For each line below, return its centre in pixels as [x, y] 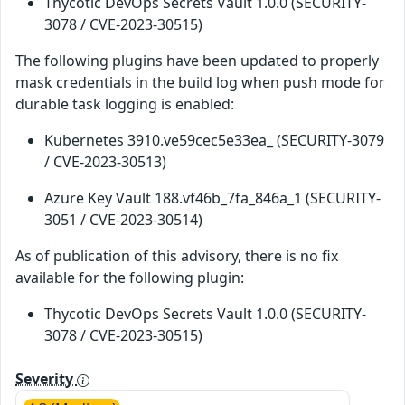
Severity [46, 379]
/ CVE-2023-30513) [105, 162]
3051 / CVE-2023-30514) [123, 220]
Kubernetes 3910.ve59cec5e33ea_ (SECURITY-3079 [214, 141]
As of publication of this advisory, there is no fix [177, 256]
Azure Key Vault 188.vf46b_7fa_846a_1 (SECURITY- [212, 198]
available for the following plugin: [130, 278]
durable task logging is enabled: [125, 104]
